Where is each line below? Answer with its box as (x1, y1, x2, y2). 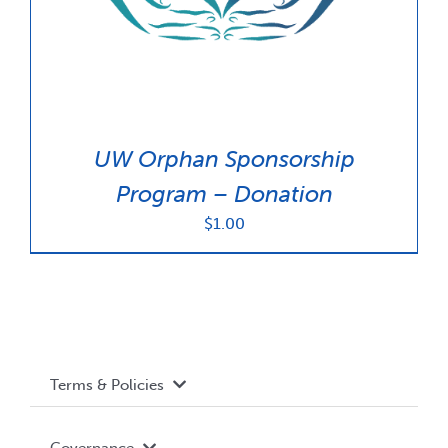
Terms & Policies (49, 375, 164, 394)
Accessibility (50, 421, 129, 439)
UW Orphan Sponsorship (93, 144, 355, 173)
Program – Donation (115, 179, 333, 208)
